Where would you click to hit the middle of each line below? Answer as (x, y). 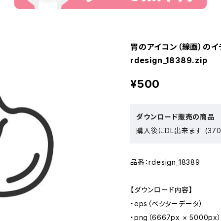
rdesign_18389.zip (169, 60)
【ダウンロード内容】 (162, 190)
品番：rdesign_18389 (165, 162)
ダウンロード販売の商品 (175, 117)
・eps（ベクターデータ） (167, 203)
